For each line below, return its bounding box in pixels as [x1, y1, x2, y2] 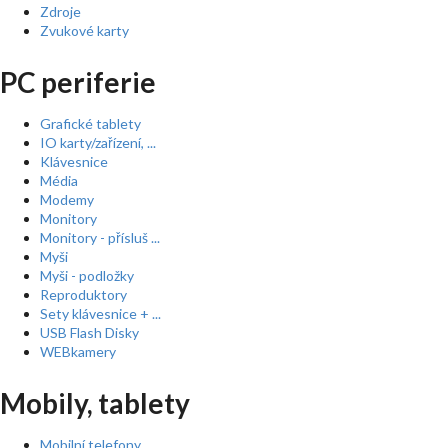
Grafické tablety [40, 115, 141, 132]
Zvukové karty [40, 22, 129, 39]
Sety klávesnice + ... [40, 305, 161, 322]
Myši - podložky [40, 267, 134, 284]
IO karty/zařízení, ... [40, 134, 156, 151]
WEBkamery [40, 343, 116, 360]
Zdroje [40, 3, 81, 20]
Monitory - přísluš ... [40, 229, 160, 246]
